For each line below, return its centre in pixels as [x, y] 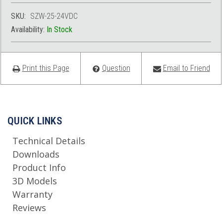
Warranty [32, 194]
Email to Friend [186, 68]
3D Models [35, 181]
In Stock [59, 29]
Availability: [29, 29]
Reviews [29, 207]
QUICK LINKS [35, 121]
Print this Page [46, 68]
